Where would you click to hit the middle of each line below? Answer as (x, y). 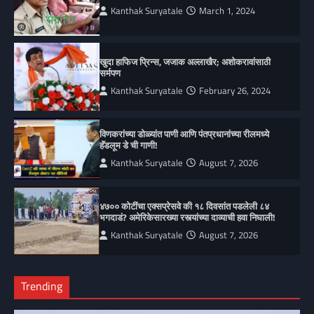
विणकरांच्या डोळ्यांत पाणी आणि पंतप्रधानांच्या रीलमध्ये (185, 134)
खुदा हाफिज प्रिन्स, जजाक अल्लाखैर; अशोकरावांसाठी (185, 62)
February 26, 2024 (235, 91)
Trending (42, 286)
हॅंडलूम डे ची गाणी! (129, 145)
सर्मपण (110, 73)
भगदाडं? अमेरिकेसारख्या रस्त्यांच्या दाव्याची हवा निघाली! (188, 217)
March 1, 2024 (227, 11)
